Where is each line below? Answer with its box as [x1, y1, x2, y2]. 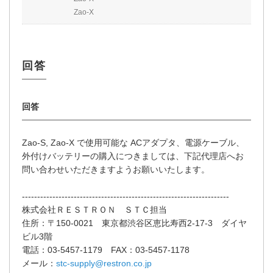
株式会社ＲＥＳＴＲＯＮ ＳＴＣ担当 [22, 205, 167, 215]
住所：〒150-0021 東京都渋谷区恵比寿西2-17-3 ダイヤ [22, 218, 247, 229]
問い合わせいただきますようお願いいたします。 [22, 165, 210, 175]
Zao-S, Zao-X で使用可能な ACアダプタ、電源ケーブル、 [22, 138, 244, 148]
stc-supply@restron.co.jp [56, 258, 152, 269]
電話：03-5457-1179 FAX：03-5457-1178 [22, 245, 190, 255]
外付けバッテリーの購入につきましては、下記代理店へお [22, 151, 244, 161]
